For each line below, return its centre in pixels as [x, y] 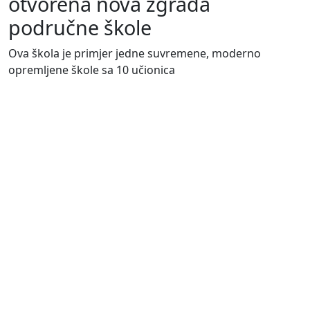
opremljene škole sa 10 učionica [92, 70]
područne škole [80, 27]
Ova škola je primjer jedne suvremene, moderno [135, 53]
